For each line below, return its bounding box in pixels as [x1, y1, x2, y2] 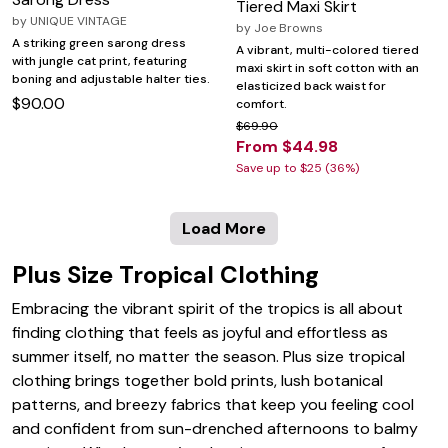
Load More [182, 218, 266, 240]
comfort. [236, 96, 287, 113]
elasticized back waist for [236, 78, 386, 95]
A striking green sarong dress [12, 35, 186, 52]
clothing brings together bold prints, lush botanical [12, 370, 383, 392]
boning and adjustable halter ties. [12, 71, 210, 88]
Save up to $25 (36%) [236, 160, 359, 177]
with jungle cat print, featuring [12, 53, 187, 70]
